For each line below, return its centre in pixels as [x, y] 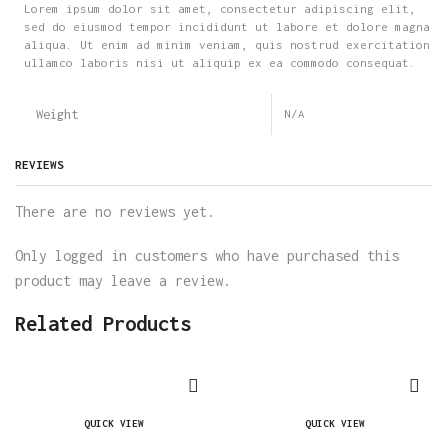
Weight [56, 114]
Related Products [103, 324]
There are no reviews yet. [115, 212]
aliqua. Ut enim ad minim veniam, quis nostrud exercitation [226, 45]
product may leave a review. [123, 280]
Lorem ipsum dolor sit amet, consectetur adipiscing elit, [219, 9]
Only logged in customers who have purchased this [207, 255]
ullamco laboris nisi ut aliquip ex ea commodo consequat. [219, 63]
